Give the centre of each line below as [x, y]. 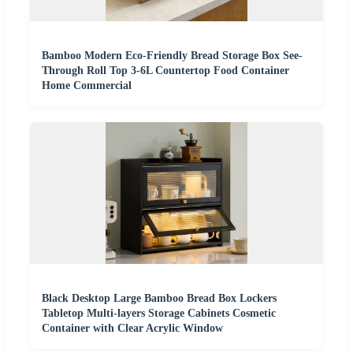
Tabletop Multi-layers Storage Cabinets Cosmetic [159, 313]
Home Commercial [87, 85]
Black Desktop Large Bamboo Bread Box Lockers [159, 298]
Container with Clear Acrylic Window [132, 328]
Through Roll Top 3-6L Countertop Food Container [165, 70]
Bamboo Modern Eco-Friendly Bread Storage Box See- [172, 55]
